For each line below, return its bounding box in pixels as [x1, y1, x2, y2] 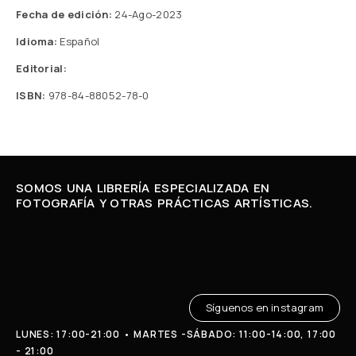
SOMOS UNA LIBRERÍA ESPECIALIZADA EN [16, 180, 270, 196]
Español [57, 34, 100, 48]
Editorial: [16, 61, 67, 75]
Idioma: [16, 34, 58, 48]
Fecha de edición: [16, 7, 112, 21]
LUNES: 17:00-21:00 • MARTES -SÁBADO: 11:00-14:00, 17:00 [16, 327, 336, 341]
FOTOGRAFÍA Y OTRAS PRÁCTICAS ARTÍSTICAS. [16, 195, 313, 211]
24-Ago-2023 [111, 7, 183, 21]
